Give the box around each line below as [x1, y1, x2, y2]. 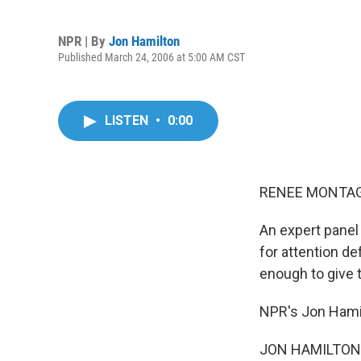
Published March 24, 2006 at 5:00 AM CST [58, 50, 245, 64]
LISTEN [105, 113, 151, 128]
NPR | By [58, 32, 109, 49]
